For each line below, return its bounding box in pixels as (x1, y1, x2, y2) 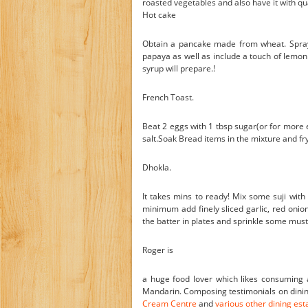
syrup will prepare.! (142, 63, 215, 74)
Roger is (142, 244, 173, 256)
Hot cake (142, 9, 176, 21)
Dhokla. (142, 162, 171, 173)
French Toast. (142, 91, 194, 103)
